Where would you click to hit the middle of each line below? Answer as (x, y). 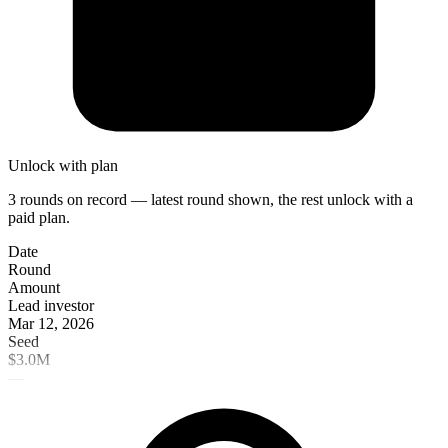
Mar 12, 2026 (51, 323)
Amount (34, 287)
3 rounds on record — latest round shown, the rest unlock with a (210, 199)
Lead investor (51, 305)
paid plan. (39, 217)
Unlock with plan (63, 165)
